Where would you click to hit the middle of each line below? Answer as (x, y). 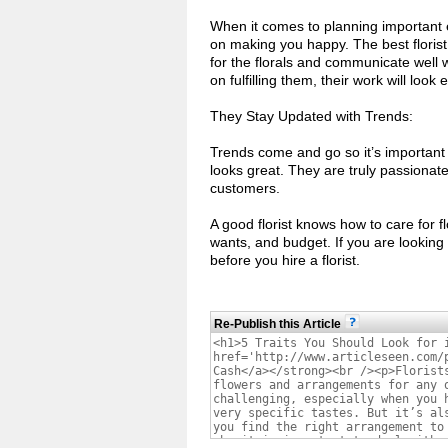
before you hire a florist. (285, 260)
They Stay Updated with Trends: (311, 116)
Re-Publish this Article (279, 324)
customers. (245, 188)
